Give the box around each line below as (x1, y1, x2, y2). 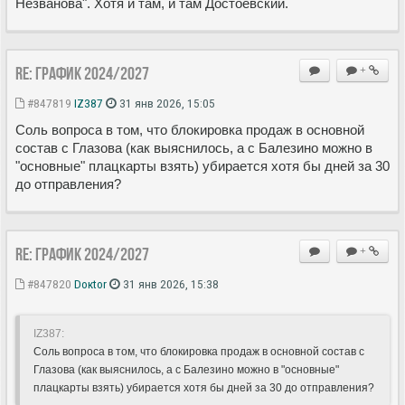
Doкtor (74, 276, 107, 291)
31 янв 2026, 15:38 (120, 276, 219, 291)
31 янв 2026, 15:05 (117, 95, 215, 110)
